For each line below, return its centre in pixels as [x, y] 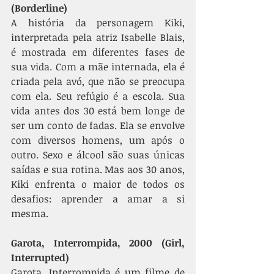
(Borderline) [39, 8]
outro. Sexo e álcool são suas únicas [98, 155]
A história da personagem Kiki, [98, 23]
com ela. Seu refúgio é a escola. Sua [98, 96]
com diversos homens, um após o [98, 140]
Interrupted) [40, 257]
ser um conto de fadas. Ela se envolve [98, 125]
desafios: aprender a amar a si [98, 199]
